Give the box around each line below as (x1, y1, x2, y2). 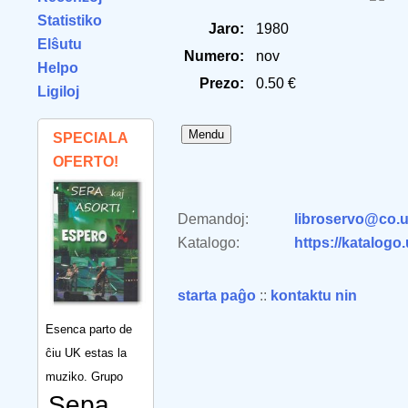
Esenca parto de (46, 321, 132, 336)
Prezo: (199, 76, 244, 91)
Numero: (184, 48, 244, 64)
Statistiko (37, 13, 102, 28)
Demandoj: (178, 211, 249, 227)
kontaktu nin (270, 288, 357, 303)
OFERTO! (53, 154, 118, 169)
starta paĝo (178, 288, 256, 303)
